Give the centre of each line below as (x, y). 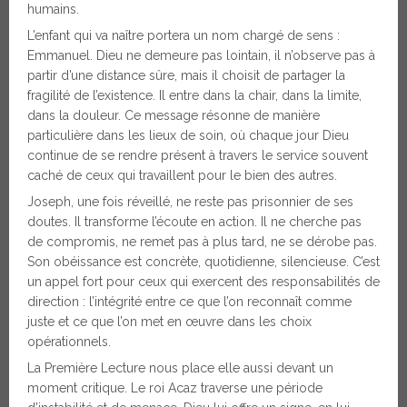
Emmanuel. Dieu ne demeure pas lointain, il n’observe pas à (201, 56)
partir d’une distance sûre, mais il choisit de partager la (186, 76)
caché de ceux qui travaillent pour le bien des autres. (182, 176)
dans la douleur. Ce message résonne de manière (174, 116)
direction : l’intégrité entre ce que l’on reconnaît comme (189, 302)
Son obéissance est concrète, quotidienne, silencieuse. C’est (203, 262)
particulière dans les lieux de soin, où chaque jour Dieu (188, 136)
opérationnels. (69, 342)
